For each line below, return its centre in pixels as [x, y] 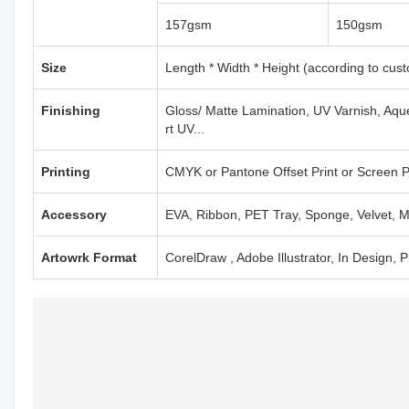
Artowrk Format [89, 257]
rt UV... [185, 128]
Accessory [74, 214]
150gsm [359, 24]
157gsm [189, 24]
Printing [66, 171]
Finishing [71, 110]
